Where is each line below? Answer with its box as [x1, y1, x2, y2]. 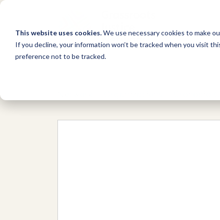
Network [57, 89, 93, 100]
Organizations [104, 89, 163, 100]
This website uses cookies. [15, 28, 102, 37]
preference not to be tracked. [15, 52, 106, 60]
